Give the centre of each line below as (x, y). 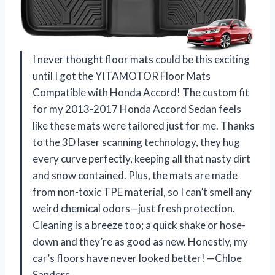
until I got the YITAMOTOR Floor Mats (122, 76)
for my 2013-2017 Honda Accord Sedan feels (137, 109)
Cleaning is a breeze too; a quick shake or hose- (139, 225)
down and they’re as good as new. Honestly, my (140, 241)
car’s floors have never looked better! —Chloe (137, 258)
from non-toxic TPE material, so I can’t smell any (142, 192)
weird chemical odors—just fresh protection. (134, 208)
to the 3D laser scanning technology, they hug (136, 142)
